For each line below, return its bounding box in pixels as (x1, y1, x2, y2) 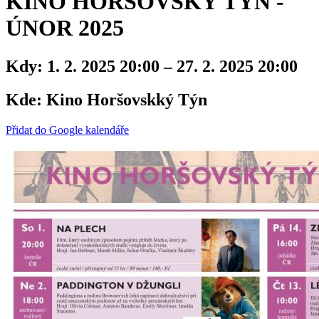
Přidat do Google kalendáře (6, 123, 129, 136)
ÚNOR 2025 (6, 15, 124, 41)
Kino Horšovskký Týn (42, 90, 207, 109)
